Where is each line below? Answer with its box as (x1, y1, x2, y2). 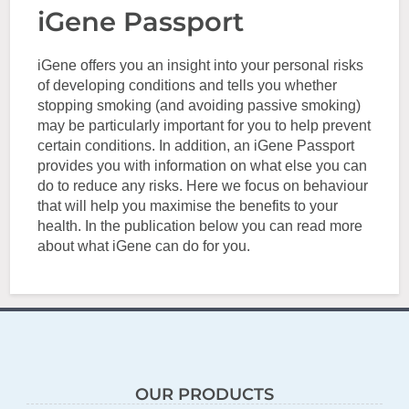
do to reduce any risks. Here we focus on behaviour (37, 178, 369, 194)
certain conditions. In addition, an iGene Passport (37, 138, 355, 153)
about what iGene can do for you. (37, 238, 251, 254)
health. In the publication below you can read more (37, 218, 363, 234)
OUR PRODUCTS (134, 383, 274, 404)
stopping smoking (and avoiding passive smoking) (37, 98, 362, 113)
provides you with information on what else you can (37, 158, 368, 173)
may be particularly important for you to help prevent (37, 118, 372, 133)
